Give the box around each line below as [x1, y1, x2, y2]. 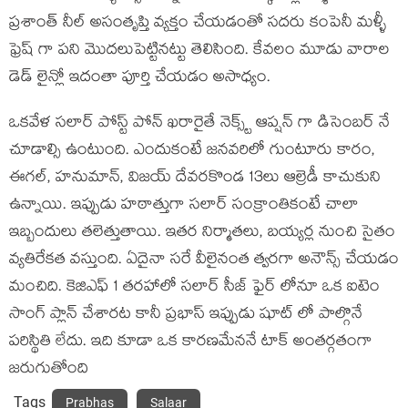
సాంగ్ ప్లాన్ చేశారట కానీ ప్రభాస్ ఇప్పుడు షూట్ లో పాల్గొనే [9, 302, 362, 330]
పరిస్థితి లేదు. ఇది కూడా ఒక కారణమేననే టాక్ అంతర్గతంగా [9, 330, 372, 357]
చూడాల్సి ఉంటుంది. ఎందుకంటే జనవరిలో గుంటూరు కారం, [9, 138, 375, 166]
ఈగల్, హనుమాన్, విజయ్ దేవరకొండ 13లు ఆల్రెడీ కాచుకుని [9, 166, 381, 193]
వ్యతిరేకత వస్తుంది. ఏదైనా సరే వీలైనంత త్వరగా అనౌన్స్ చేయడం [9, 248, 399, 275]
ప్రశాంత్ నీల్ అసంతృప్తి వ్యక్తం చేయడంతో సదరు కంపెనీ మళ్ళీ [9, 11, 386, 38]
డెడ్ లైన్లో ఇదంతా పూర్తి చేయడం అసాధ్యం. [9, 66, 270, 93]
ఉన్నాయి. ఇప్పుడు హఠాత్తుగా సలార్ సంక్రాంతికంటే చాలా [9, 193, 359, 220]
